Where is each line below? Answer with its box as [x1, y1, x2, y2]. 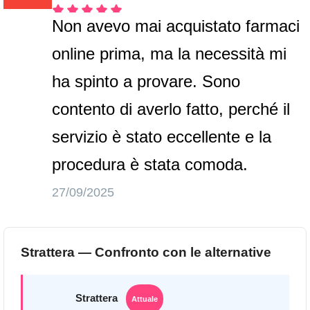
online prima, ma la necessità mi [52, 44, 287, 63]
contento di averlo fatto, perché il [52, 100, 291, 118]
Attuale [131, 295, 158, 304]
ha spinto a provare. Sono [52, 72, 241, 91]
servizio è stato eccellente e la [52, 127, 272, 146]
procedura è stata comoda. [52, 155, 248, 174]
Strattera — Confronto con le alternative [21, 245, 271, 259]
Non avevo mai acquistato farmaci [52, 17, 300, 35]
